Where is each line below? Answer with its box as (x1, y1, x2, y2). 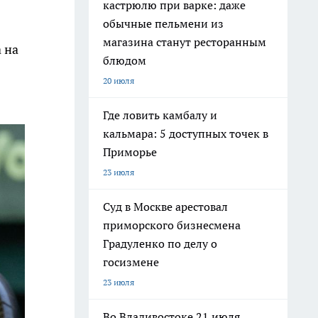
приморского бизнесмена (103, 218, 241, 232)
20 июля (103, 75, 134, 86)
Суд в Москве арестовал (103, 199, 228, 214)
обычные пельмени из (103, 16, 224, 31)
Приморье (103, 145, 157, 159)
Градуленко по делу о (103, 236, 217, 251)
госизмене (103, 255, 159, 269)
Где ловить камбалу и (103, 108, 217, 122)
